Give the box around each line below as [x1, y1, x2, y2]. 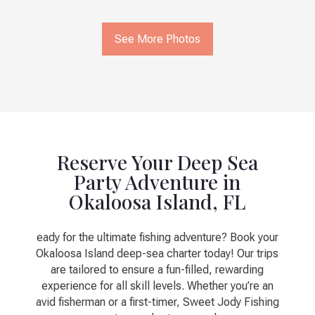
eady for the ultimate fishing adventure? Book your [36, 231, 278, 245]
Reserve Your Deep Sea [56, 149, 258, 176]
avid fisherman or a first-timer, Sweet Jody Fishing [35, 295, 279, 309]
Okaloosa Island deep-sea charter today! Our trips [36, 247, 279, 261]
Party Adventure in [74, 169, 241, 195]
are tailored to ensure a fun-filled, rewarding [51, 263, 264, 277]
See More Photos [114, 32, 200, 46]
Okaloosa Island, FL [69, 188, 246, 215]
